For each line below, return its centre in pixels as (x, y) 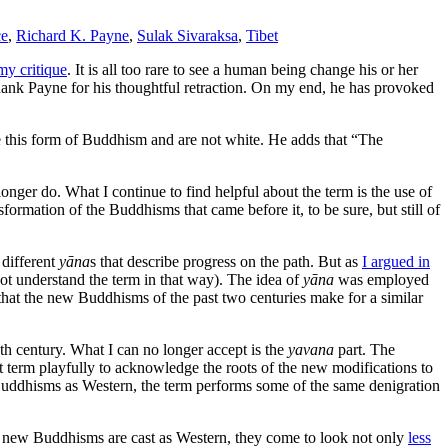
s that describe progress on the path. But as (226, 261)
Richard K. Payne (72, 35)
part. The (364, 349)
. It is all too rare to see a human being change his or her (242, 69)
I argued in (396, 261)
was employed (381, 279)
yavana (311, 349)
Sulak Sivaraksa (187, 35)
